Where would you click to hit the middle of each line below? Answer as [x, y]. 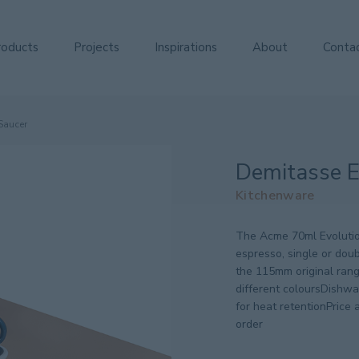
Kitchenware [275, 196]
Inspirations [186, 47]
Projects [97, 47]
